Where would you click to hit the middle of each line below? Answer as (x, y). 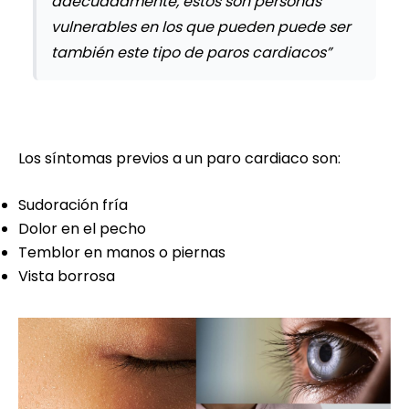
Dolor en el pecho (82, 228)
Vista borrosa (67, 276)
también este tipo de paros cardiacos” (191, 52)
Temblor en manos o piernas (122, 252)
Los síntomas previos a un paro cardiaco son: (179, 158)
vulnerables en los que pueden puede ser (201, 26)
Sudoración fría (73, 204)
